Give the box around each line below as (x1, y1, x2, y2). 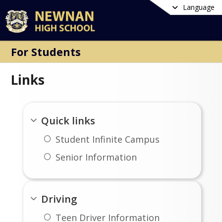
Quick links (41, 113, 96, 127)
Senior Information (55, 151, 137, 164)
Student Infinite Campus (55, 133, 160, 145)
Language (183, 2, 215, 12)
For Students (11, 45, 81, 59)
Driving (41, 192, 78, 206)
